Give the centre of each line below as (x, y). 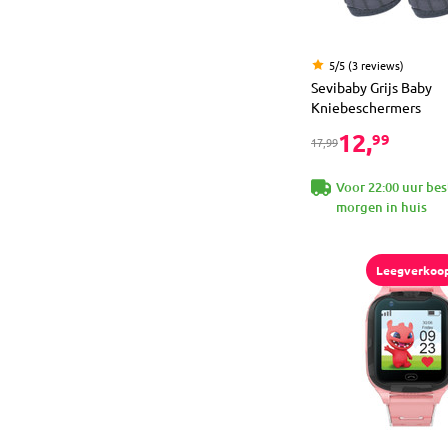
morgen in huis (381, 206)
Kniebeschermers (366, 106)
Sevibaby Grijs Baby (371, 86)
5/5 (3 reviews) (366, 64)
